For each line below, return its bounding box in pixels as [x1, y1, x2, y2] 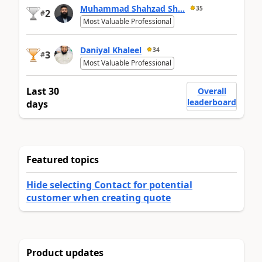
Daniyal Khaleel [80, 44, 142, 56]
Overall [197, 85, 226, 97]
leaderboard [187, 96, 236, 108]
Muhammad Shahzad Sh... [80, 2, 185, 14]
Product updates [26, 246, 104, 260]
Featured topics [26, 153, 99, 167]
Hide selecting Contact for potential [26, 178, 192, 192]
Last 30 [26, 85, 59, 98]
